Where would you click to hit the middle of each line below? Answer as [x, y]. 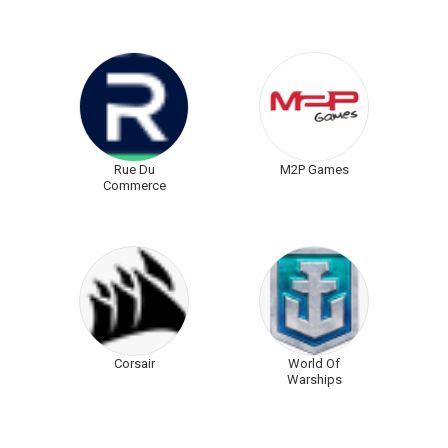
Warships [314, 380]
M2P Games [314, 170]
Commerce [134, 186]
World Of [314, 364]
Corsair [134, 364]
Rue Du [134, 170]
